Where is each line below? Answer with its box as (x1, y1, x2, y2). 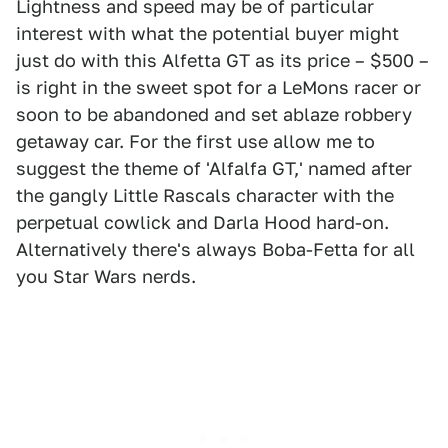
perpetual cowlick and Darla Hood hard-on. (16, 212, 389, 233)
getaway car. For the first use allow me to (16, 131, 375, 152)
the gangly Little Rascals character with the (16, 185, 394, 206)
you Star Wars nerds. (16, 266, 196, 287)
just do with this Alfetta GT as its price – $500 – (16, 50, 429, 71)
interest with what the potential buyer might (16, 23, 399, 44)
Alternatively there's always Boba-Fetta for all (16, 239, 415, 260)
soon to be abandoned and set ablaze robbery (16, 104, 412, 125)
